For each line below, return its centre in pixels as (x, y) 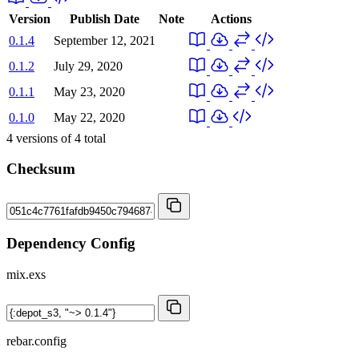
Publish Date (105, 18)
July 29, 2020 (88, 66)
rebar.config (36, 341)
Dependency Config (71, 243)
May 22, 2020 (89, 117)
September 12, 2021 (105, 40)
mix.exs (26, 274)
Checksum (41, 169)
